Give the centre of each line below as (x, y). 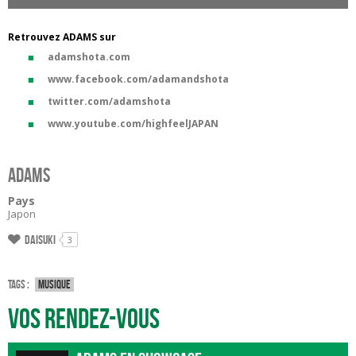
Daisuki (40, 240)
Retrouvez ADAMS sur (62, 37)
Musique (54, 285)
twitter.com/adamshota (109, 101)
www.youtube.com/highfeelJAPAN (133, 124)
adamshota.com (89, 57)
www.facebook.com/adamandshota (138, 79)
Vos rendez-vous (84, 319)
